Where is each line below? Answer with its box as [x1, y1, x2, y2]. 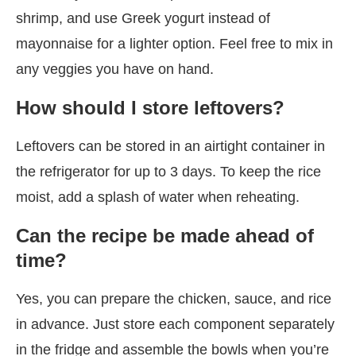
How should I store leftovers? [16, 96, 284, 118]
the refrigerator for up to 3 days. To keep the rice [16, 163, 321, 180]
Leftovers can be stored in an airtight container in [16, 137, 325, 154]
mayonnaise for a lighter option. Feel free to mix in [16, 35, 333, 52]
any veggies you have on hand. [16, 60, 214, 77]
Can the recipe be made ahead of [16, 224, 314, 246]
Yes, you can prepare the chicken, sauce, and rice [16, 290, 331, 307]
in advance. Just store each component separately [16, 315, 335, 332]
